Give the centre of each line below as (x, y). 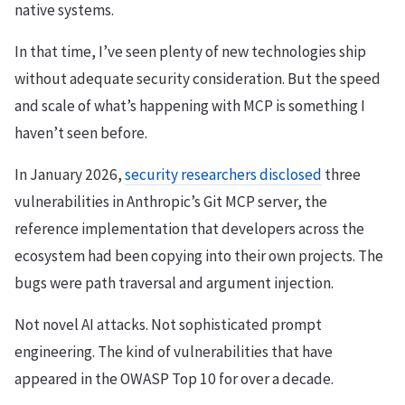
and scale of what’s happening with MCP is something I (190, 106)
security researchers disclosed (223, 175)
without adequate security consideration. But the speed (198, 79)
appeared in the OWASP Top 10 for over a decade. (174, 379)
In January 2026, (70, 175)
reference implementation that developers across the (189, 229)
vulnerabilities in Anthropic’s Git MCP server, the (171, 202)
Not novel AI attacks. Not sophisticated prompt (168, 325)
